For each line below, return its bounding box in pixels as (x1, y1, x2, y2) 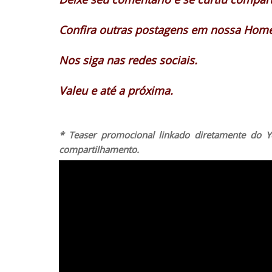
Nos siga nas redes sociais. (59, 52, 197, 67)
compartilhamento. (59, 143, 139, 155)
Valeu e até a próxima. (59, 83, 173, 98)
